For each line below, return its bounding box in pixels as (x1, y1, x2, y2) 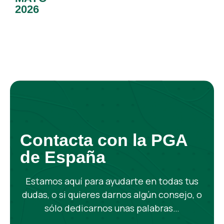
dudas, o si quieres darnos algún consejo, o (22, 188, 202, 200)
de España (20, 147, 106, 166)
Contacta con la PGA (20, 130, 188, 149)
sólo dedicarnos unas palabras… (44, 201, 179, 214)
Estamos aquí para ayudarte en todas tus (25, 174, 198, 187)
